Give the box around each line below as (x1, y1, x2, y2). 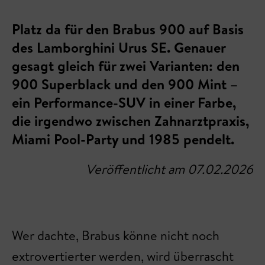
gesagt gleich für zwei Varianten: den (12, 56, 240, 76)
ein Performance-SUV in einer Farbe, (12, 92, 236, 112)
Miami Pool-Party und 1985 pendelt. (12, 129, 234, 149)
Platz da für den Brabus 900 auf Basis (12, 19, 244, 39)
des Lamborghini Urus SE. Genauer (12, 37, 225, 57)
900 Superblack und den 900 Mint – (12, 74, 238, 94)
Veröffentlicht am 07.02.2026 (86, 160, 253, 178)
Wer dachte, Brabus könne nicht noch (12, 227, 219, 244)
